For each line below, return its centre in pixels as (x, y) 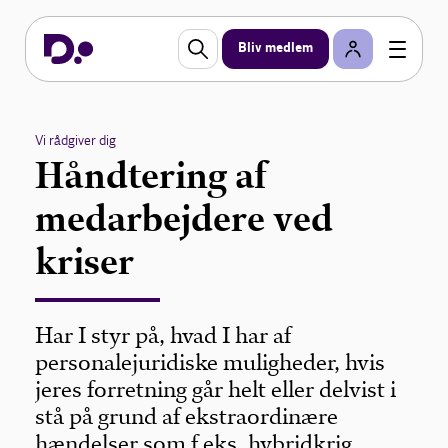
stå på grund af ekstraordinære (187, 416)
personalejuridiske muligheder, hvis (210, 362)
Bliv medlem (275, 48)
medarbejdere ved (184, 218)
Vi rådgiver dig (76, 140)
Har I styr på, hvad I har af (163, 335)
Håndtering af (151, 175)
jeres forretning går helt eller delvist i (216, 389)
